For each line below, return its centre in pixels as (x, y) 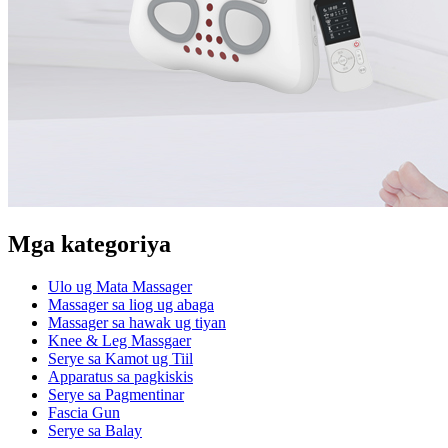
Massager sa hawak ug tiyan (137, 322)
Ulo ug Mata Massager (120, 286)
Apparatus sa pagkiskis (120, 376)
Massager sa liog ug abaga (131, 304)
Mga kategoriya (89, 243)
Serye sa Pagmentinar (116, 394)
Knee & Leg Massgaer (119, 340)
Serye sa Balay (95, 430)
